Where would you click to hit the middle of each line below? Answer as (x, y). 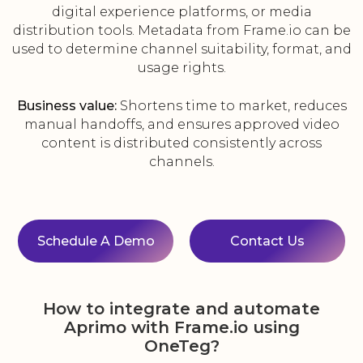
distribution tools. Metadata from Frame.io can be (181, 31)
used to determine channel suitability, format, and (181, 49)
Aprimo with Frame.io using (181, 328)
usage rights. (181, 68)
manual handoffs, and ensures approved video (181, 125)
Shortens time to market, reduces (231, 106)
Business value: (66, 106)
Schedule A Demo (96, 241)
